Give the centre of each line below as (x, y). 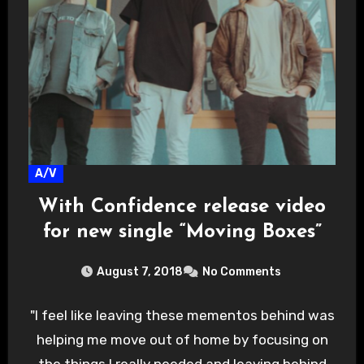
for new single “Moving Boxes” (182, 232)
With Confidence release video (182, 207)
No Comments (241, 271)
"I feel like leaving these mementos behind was (182, 315)
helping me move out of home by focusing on (182, 339)
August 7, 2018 (139, 271)
